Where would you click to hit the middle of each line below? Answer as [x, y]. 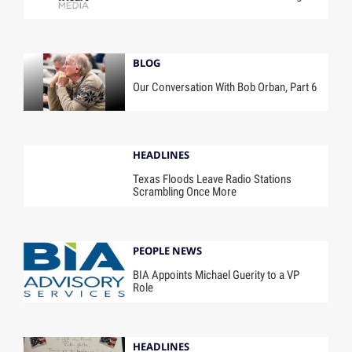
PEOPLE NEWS [168, 250]
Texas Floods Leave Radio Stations [213, 179]
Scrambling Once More [185, 191]
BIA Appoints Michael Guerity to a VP [216, 275]
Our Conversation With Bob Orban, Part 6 [225, 87]
